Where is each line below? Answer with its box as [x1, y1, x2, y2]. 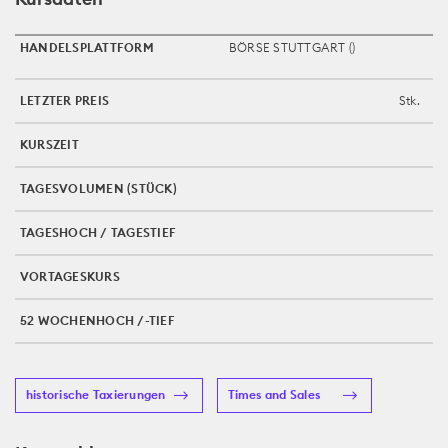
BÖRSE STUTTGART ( [229, 39, 353, 55]
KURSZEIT [20, 136, 79, 152]
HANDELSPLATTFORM [20, 39, 154, 55]
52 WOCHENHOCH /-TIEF [20, 312, 175, 328]
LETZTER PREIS [20, 92, 110, 108]
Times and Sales [227, 387, 321, 403]
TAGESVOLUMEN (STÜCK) [20, 180, 177, 196]
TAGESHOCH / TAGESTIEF [20, 224, 177, 240]
